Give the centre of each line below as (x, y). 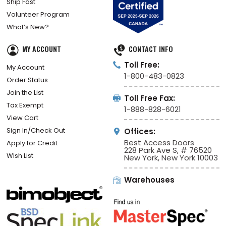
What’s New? (28, 27)
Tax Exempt (25, 105)
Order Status (27, 80)
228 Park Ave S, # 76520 (168, 150)
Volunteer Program (38, 15)
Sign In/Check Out (36, 130)
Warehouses (149, 180)
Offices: (139, 131)
